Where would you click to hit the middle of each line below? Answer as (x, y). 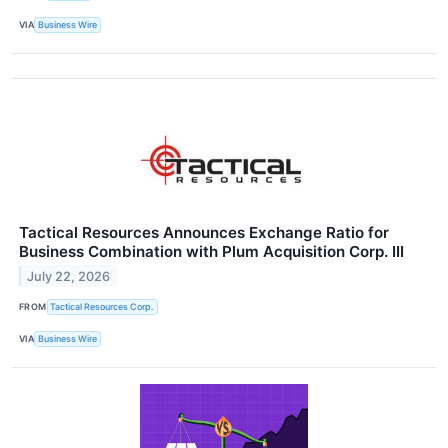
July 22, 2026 (69, 276)
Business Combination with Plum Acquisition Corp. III (211, 251)
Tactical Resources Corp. (102, 307)
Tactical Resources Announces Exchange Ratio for (204, 232)
